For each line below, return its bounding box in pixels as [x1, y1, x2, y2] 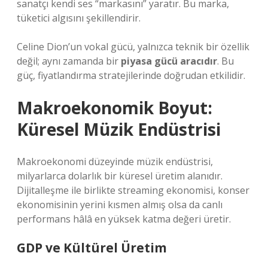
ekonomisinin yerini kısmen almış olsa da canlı [17, 198, 223, 211]
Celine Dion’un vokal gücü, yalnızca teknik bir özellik [17, 40, 249, 53]
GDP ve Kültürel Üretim [17, 239, 167, 256]
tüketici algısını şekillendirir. [17, 11, 141, 25]
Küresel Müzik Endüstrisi [17, 118, 221, 141]
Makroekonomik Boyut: [17, 96, 212, 119]
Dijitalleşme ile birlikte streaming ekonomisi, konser [17, 184, 249, 197]
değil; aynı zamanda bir [17, 54, 121, 68]
